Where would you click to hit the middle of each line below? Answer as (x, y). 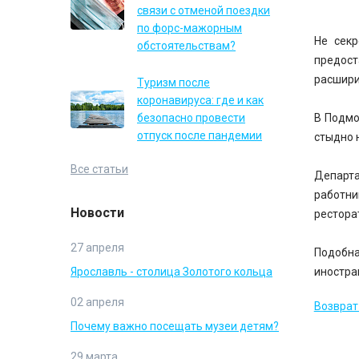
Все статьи (99, 169)
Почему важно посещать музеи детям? (175, 326)
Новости (97, 213)
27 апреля (97, 248)
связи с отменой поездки (204, 10)
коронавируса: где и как (200, 100)
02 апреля (97, 302)
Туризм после (173, 83)
